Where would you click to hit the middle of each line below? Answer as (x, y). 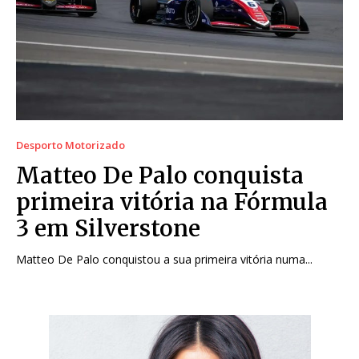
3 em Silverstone (108, 229)
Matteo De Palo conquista (160, 176)
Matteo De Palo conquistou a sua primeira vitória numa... (164, 260)
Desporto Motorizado (71, 145)
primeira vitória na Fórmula (172, 202)
